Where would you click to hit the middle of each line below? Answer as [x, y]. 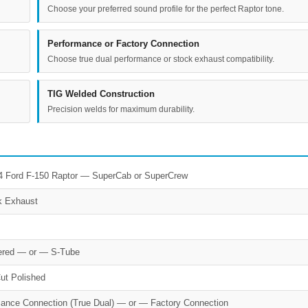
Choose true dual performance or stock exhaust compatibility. [161, 59]
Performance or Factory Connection [123, 43]
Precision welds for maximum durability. [121, 109]
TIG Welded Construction [101, 93]
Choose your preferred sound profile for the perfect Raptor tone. [166, 9]
